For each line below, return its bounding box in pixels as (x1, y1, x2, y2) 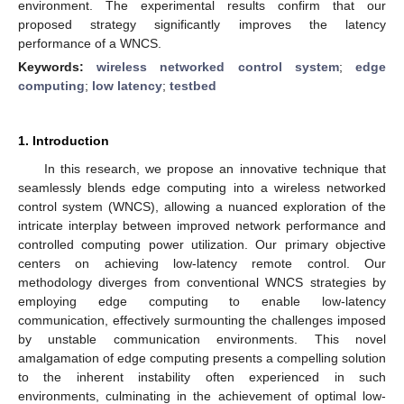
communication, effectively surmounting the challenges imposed (18, 312, 386, 327)
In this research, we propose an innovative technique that (43, 161, 386, 176)
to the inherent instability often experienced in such (18, 369, 386, 384)
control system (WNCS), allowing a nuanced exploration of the (18, 198, 386, 214)
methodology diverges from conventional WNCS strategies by (18, 274, 386, 289)
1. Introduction (18, 133, 109, 148)
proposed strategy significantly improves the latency (18, 16, 386, 32)
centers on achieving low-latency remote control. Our (18, 255, 386, 271)
